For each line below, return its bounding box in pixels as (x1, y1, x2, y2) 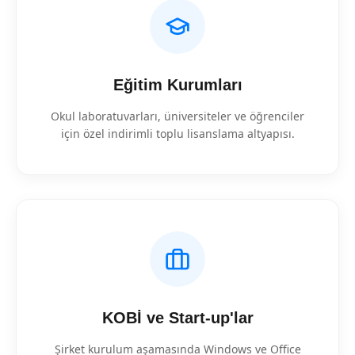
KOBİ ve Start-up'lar (101, 309, 254, 326)
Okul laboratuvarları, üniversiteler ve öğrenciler (51, 109, 304, 124)
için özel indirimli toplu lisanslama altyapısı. (60, 126, 295, 141)
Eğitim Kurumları (113, 76, 242, 94)
